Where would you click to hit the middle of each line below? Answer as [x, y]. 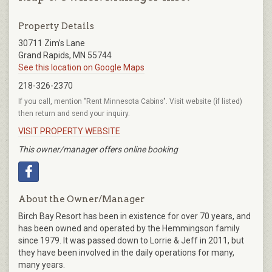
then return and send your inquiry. [74, 113]
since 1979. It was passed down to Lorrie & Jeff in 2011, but [131, 240]
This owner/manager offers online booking [98, 149]
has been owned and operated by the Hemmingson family [129, 228]
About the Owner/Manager [81, 199]
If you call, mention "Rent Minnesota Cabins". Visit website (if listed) [130, 101]
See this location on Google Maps [81, 67]
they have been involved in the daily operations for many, [126, 252]
